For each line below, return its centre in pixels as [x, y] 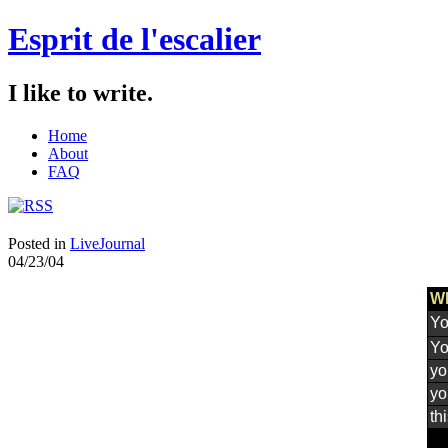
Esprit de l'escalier [134, 39]
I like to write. [80, 92]
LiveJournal [107, 243]
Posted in [39, 243]
